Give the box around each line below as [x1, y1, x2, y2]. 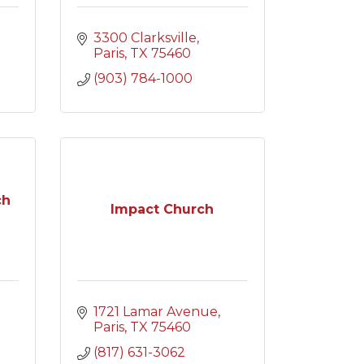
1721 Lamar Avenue [93, 304, 218, 319]
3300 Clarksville [93, 30, 197, 45]
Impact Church [110, 201, 214, 217]
